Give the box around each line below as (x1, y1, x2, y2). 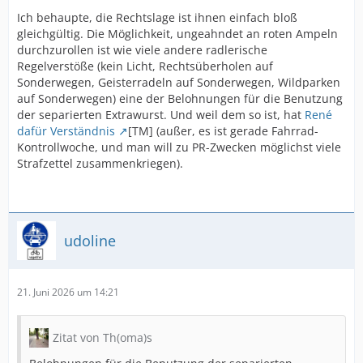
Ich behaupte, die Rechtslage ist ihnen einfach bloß (17, 10, 297, 25)
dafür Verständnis (17, 123, 115, 139)
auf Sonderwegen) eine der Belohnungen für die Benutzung (17, 91, 343, 106)
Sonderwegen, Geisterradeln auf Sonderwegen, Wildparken (17, 75, 340, 90)
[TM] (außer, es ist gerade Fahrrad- (128, 123, 318, 139)
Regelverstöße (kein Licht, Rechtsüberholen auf (17, 58, 273, 74)
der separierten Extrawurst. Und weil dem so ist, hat (17, 107, 305, 122)
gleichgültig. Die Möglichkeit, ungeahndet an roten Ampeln (17, 26, 338, 41)
